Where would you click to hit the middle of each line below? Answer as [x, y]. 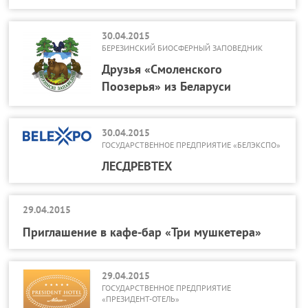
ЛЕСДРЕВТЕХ [137, 166]
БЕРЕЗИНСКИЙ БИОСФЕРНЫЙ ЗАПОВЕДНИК [183, 48]
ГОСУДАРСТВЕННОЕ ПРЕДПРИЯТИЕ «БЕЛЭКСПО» [191, 145]
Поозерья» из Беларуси [167, 86]
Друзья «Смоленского [162, 69]
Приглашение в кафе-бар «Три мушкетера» [142, 232]
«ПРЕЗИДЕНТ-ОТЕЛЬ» [141, 299]
